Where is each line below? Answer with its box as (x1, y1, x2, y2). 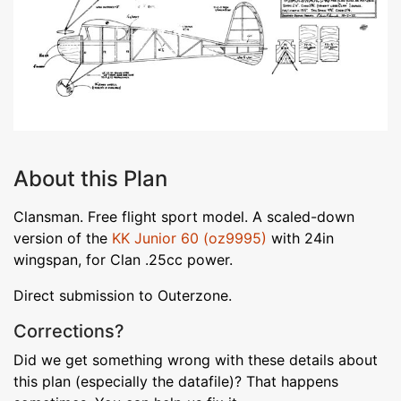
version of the (13, 228, 112, 247)
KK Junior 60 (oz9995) (112, 228, 267, 247)
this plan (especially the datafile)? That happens (13, 371, 338, 390)
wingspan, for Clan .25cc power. (13, 250, 233, 269)
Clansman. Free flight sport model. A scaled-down (13, 207, 354, 226)
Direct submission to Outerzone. (13, 286, 232, 304)
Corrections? (13, 320, 124, 342)
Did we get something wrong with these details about (13, 350, 378, 369)
